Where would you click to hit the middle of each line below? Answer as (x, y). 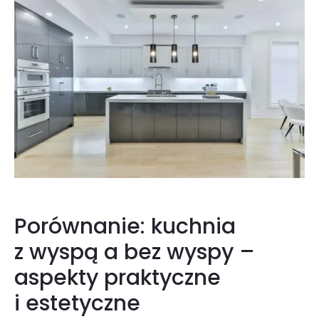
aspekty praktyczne (117, 278)
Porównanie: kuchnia (125, 227)
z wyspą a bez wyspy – (135, 252)
